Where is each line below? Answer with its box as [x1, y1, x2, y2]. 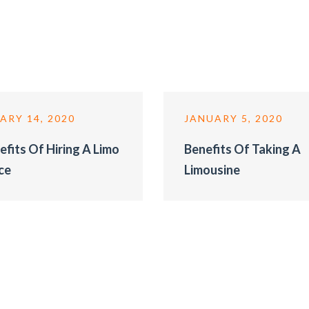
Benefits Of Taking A [184, 141, 301, 157]
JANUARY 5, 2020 [184, 112, 283, 124]
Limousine [184, 162, 241, 177]
